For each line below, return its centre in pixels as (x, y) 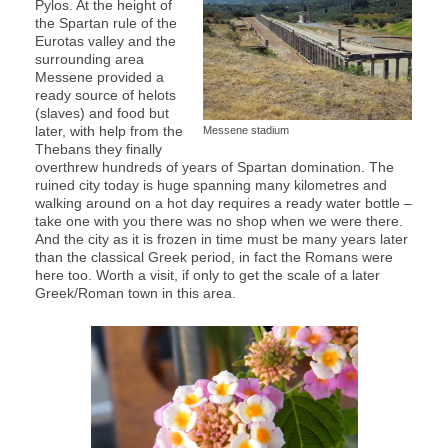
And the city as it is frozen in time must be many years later (221, 238)
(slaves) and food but (102, 112)
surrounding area (89, 58)
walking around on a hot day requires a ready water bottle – (223, 202)
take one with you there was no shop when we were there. (219, 220)
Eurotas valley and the (105, 40)
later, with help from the (109, 130)
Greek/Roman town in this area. (135, 292)
